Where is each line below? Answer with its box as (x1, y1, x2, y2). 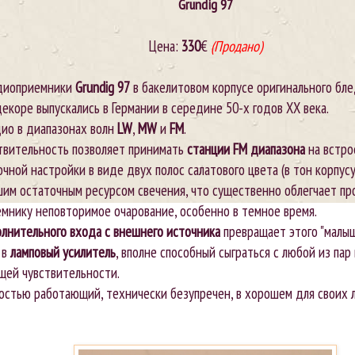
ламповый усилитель (10, 242, 116, 261)
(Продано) (210, 36, 262, 55)
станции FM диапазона (187, 139, 305, 158)
